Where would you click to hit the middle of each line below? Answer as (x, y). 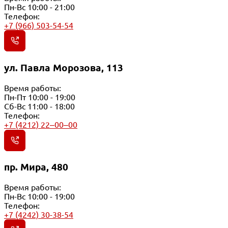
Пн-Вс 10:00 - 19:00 (39, 197)
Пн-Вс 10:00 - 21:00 (39, 7)
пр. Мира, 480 (36, 167)
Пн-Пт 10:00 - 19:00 (40, 97)
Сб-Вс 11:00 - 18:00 (39, 106)
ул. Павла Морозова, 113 (64, 68)
